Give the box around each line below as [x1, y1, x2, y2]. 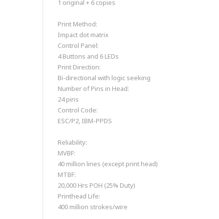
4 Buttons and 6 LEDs [58, 52, 119, 61]
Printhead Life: [58, 192, 100, 201]
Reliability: [58, 138, 87, 147]
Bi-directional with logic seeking [58, 73, 151, 83]
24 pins [58, 95, 79, 104]
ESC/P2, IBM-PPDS [58, 116, 112, 126]
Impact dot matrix [58, 30, 109, 40]
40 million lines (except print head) [58, 159, 158, 169]
